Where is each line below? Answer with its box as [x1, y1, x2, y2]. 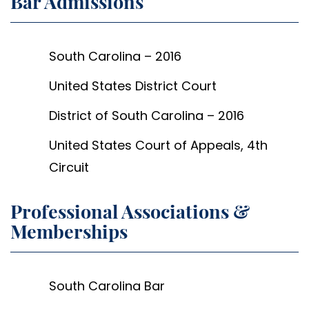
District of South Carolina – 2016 [49, 106, 244, 124]
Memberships [10, 219, 128, 244]
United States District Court [49, 77, 217, 95]
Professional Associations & [10, 199, 250, 224]
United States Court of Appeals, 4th [49, 136, 268, 154]
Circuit [49, 158, 89, 176]
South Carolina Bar [49, 277, 165, 295]
